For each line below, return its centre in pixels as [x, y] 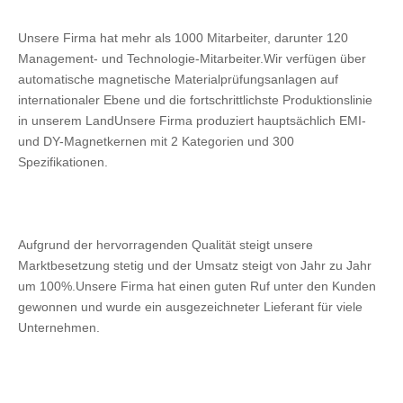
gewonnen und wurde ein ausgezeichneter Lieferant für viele [190, 306]
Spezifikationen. [63, 161]
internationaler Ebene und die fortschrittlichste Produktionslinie [195, 99]
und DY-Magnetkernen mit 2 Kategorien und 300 [156, 141]
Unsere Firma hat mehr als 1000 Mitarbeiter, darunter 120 [183, 37]
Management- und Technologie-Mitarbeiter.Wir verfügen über [192, 58]
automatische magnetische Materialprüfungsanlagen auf [178, 79]
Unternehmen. [59, 327]
